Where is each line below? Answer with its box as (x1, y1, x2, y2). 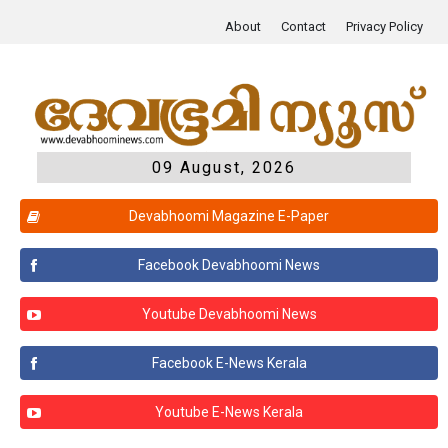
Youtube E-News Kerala (155, 403, 303, 420)
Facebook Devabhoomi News (138, 256, 320, 273)
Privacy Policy (346, 19, 423, 34)
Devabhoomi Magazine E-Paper (129, 207, 329, 224)
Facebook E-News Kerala (151, 354, 307, 371)
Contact (281, 19, 326, 34)
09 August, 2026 (152, 157, 296, 177)
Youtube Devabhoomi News (141, 305, 317, 322)
